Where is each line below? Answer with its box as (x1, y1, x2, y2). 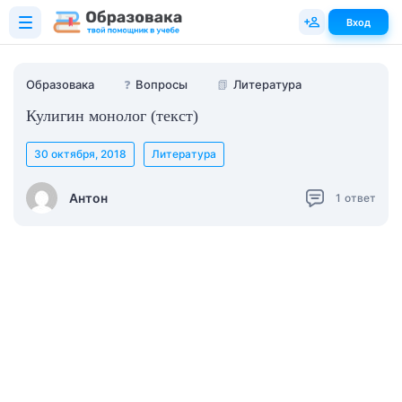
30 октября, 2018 (34, 147, 127, 161)
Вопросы (135, 77, 188, 92)
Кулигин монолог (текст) (26, 107, 198, 125)
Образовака (26, 77, 94, 92)
